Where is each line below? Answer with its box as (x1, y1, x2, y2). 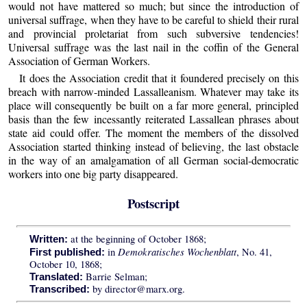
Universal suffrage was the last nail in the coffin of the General (8, 39, 299, 54)
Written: (29, 234, 68, 245)
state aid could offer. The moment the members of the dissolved (8, 125, 299, 140)
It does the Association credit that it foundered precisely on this (19, 71, 299, 86)
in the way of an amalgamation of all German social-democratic (8, 153, 299, 168)
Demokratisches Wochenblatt (117, 245, 236, 259)
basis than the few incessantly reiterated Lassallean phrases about (8, 112, 299, 127)
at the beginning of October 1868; (67, 232, 206, 246)
